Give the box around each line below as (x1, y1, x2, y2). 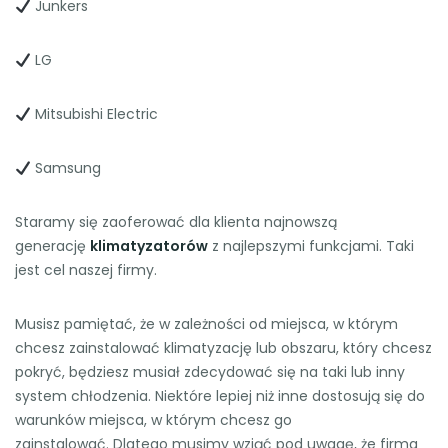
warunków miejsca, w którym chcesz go (15, 410, 292, 431)
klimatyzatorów (90, 236, 208, 257)
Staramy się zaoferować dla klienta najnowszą (15, 212, 337, 233)
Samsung (30, 158, 101, 179)
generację (15, 236, 90, 257)
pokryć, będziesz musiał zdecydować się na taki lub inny (15, 362, 405, 383)
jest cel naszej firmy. (15, 260, 157, 281)
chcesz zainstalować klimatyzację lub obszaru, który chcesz (15, 338, 432, 359)
